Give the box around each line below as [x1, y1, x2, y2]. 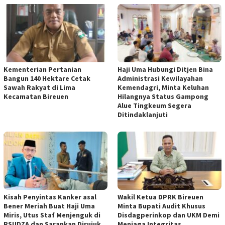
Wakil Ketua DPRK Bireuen [118, 192, 203, 201]
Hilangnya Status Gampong [118, 91, 208, 101]
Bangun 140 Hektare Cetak [4, 73, 90, 83]
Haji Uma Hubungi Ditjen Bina [118, 64, 213, 74]
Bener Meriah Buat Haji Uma [4, 201, 95, 210]
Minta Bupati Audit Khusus [118, 201, 205, 210]
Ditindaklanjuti [118, 109, 168, 119]
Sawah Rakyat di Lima [4, 82, 75, 92]
